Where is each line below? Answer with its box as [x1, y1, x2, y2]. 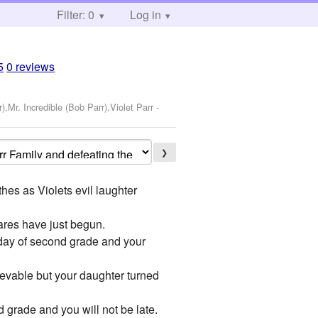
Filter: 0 [57, 6, 94, 23]
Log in [129, 6, 161, 23]
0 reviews [6, 58, 55, 75]
